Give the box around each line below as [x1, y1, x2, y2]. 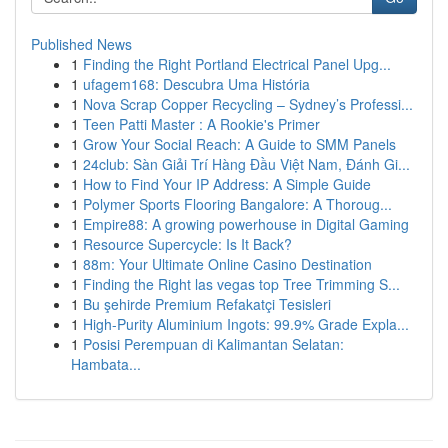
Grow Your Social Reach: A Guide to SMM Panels [83, 134, 396, 154]
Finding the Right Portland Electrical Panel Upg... [83, 54, 391, 74]
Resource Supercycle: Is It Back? [83, 234, 292, 254]
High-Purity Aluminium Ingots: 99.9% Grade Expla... [83, 314, 409, 334]
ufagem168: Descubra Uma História [83, 74, 310, 94]
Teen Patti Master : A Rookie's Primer [83, 114, 320, 134]
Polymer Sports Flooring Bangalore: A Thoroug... [83, 194, 392, 214]
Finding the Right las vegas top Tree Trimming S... [83, 274, 400, 294]
